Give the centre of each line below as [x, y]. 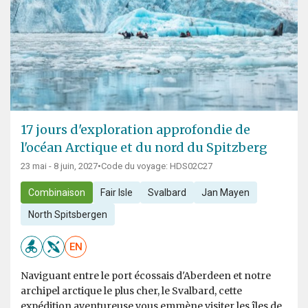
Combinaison [56, 193]
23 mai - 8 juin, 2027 [59, 166]
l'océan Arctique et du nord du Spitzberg [144, 148]
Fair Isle [116, 193]
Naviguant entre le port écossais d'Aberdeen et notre [146, 276]
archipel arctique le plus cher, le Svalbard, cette [131, 291]
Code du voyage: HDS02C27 [157, 166]
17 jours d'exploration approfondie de [135, 130]
